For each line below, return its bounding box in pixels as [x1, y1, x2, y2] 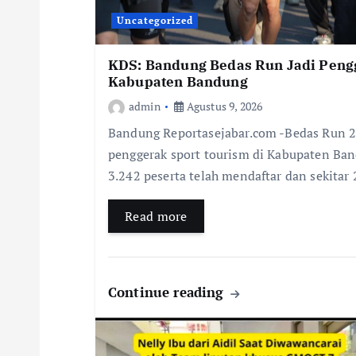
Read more [125, 207, 188, 226]
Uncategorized [116, 14, 193, 27]
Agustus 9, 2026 [184, 99, 263, 114]
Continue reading [108, 283, 228, 302]
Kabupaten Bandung [108, 73, 248, 91]
